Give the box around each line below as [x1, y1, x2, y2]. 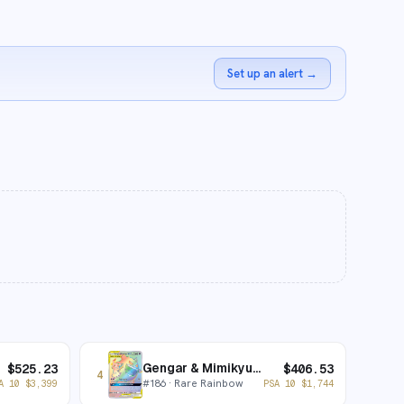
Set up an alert [227, 66, 303, 81]
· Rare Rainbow [165, 376, 243, 390]
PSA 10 [263, 376, 301, 390]
